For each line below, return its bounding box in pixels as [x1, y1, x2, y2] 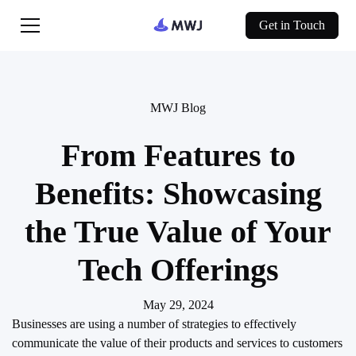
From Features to [60, 137, 296, 173]
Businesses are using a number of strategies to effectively [12, 317, 296, 331]
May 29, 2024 [142, 298, 214, 311]
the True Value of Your [25, 214, 331, 250]
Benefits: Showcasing [34, 176, 322, 211]
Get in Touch [258, 18, 325, 32]
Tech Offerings [77, 252, 279, 288]
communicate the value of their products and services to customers [12, 336, 342, 350]
